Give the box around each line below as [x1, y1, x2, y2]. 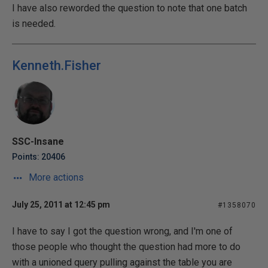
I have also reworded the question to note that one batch [12, 2, 247, 14]
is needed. [12, 18, 56, 29]
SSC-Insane [12, 136, 64, 147]
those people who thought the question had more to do [12, 241, 240, 252]
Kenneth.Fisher [12, 58, 101, 73]
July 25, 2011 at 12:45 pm [12, 200, 110, 209]
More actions [26, 172, 84, 183]
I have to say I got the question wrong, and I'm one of [12, 226, 233, 237]
